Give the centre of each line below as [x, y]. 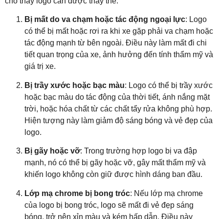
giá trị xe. [40, 66]
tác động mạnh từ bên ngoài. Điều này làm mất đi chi [116, 43]
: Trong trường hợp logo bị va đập [139, 151]
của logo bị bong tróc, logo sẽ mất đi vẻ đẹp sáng [109, 205]
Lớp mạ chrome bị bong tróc [77, 193]
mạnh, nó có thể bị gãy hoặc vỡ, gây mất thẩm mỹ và [115, 163]
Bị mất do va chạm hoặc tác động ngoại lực [105, 20]
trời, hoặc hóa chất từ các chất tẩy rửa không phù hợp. [118, 109]
